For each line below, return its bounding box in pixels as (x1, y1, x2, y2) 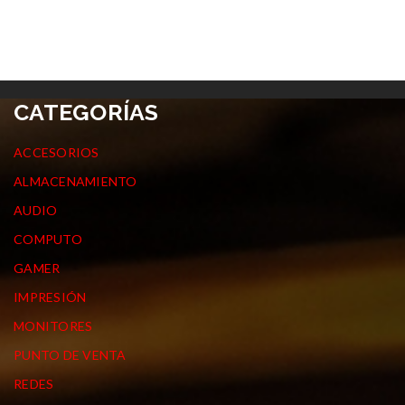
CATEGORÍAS (14, 99, 159, 126)
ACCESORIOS (14, 145, 99, 160)
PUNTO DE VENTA (14, 347, 127, 363)
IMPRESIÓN (14, 289, 87, 305)
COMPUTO (14, 231, 82, 247)
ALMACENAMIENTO (14, 174, 137, 189)
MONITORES (14, 318, 93, 334)
